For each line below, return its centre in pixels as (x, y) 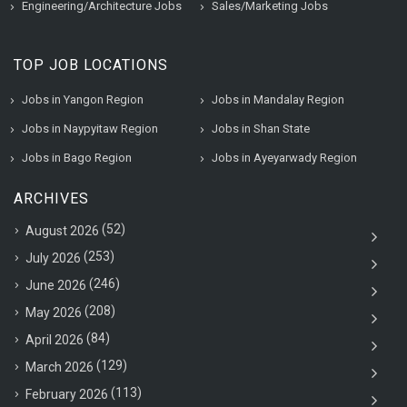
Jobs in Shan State (261, 128)
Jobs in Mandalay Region (278, 99)
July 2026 (53, 258)
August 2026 (62, 230)
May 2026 (54, 312)
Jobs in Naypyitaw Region (90, 128)
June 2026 (56, 285)
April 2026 (55, 339)
